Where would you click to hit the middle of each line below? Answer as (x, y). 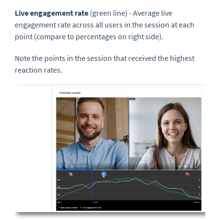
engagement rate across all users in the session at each (105, 25)
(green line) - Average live (131, 13)
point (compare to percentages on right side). (89, 37)
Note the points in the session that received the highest (105, 58)
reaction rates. (39, 70)
